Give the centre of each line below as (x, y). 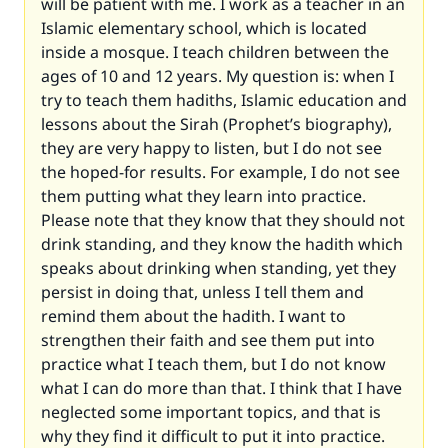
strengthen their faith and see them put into (208, 340)
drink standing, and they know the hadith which (222, 244)
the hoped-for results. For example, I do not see (220, 172)
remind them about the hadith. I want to (193, 316)
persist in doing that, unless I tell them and (202, 292)
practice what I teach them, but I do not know (213, 364)
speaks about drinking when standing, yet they (218, 268)
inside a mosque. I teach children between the (215, 52)
